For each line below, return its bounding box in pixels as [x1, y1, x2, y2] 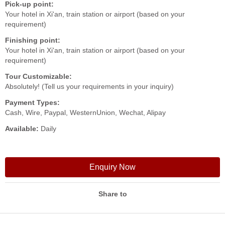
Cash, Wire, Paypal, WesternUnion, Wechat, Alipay [5, 108, 166, 117]
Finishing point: [5, 36, 60, 44]
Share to [98, 190, 127, 198]
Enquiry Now [89, 163, 136, 171]
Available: [5, 125, 39, 133]
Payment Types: [5, 98, 60, 106]
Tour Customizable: [5, 72, 72, 80]
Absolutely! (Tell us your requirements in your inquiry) [5, 82, 174, 90]
